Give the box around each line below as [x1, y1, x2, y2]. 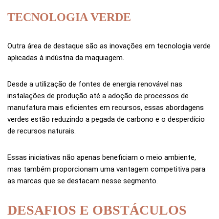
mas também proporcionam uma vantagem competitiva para [7, 164, 205, 174]
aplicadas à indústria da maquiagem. [7, 53, 124, 62]
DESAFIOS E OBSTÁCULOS [7, 202, 187, 218]
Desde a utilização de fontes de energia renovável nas [7, 79, 182, 88]
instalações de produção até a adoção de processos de [7, 91, 189, 100]
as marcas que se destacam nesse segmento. [7, 176, 158, 185]
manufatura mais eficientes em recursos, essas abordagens [7, 103, 204, 112]
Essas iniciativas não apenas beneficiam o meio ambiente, [7, 153, 196, 162]
